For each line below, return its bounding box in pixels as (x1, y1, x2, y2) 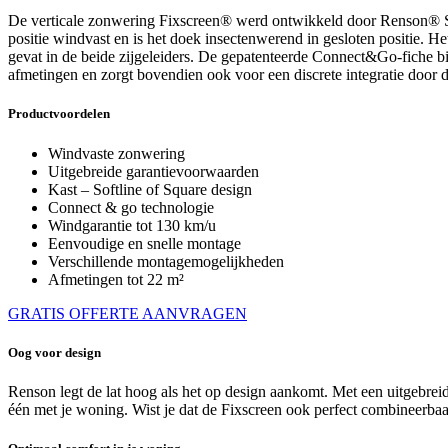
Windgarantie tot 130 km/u (48, 216, 216, 234)
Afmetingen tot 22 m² (48, 270, 184, 288)
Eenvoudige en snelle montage (48, 234, 241, 252)
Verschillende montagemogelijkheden (48, 252, 284, 270)
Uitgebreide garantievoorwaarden (48, 162, 259, 180)
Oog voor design (8, 344, 101, 360)
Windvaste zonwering (48, 144, 185, 162)
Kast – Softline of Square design (48, 180, 252, 198)
